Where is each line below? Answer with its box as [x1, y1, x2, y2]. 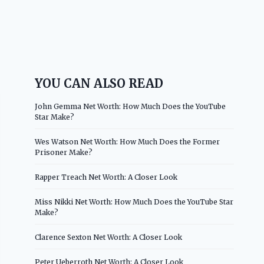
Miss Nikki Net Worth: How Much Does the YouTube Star [35, 197, 234, 206]
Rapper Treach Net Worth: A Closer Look [35, 172, 178, 181]
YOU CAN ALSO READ [35, 75, 164, 91]
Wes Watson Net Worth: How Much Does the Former [35, 137, 220, 146]
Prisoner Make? [35, 147, 93, 157]
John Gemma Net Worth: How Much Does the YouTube [35, 101, 226, 111]
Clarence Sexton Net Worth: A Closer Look [35, 232, 183, 242]
